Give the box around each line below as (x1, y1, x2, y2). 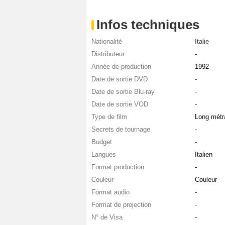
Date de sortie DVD (91, 75, 148, 83)
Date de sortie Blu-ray (91, 88, 155, 96)
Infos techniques (96, 17, 199, 33)
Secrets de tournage (91, 126, 150, 134)
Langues (91, 151, 116, 159)
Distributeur (91, 50, 125, 58)
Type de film (91, 113, 127, 121)
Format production (91, 163, 144, 171)
